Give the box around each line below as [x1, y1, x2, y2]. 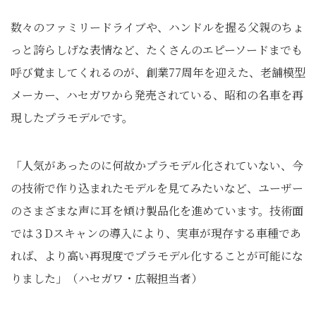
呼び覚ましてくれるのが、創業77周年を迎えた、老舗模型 [11, 64, 305, 80]
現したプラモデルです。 [11, 109, 133, 126]
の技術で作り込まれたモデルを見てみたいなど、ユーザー [11, 180, 303, 196]
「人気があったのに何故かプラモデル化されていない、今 [11, 157, 303, 174]
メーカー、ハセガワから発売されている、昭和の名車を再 [11, 87, 303, 103]
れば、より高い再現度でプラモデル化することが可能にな [11, 248, 303, 264]
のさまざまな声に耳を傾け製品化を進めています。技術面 [11, 202, 303, 219]
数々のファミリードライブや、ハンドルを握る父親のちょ [11, 19, 304, 35]
